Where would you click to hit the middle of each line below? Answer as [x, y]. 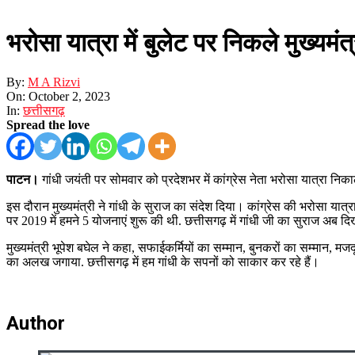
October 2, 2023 [69, 96]
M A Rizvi [54, 82]
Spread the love [48, 124]
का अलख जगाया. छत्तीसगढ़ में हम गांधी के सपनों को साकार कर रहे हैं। [163, 261]
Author [36, 323]
